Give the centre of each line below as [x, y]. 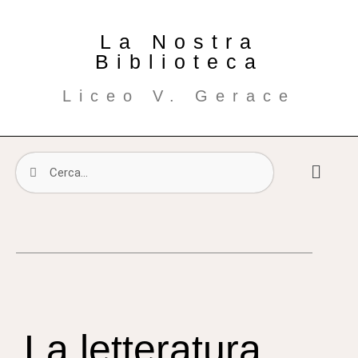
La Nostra [179, 42]
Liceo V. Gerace [179, 96]
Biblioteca [179, 62]
